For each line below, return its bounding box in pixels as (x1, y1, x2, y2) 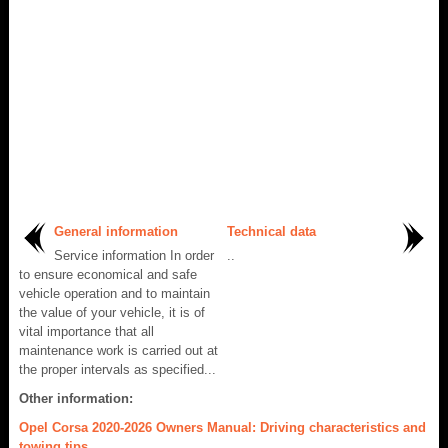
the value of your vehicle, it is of (19, 305, 205, 321)
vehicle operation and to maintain (19, 286, 210, 302)
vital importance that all (19, 324, 154, 340)
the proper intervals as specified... (19, 362, 216, 378)
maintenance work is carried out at (19, 343, 218, 359)
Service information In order (54, 248, 214, 264)
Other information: (19, 391, 133, 407)
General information (54, 224, 178, 240)
